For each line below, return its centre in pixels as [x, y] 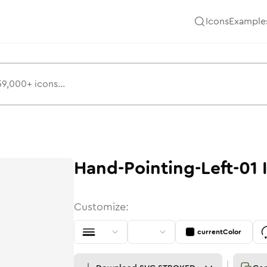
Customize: [101, 207]
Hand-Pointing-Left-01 [166, 168]
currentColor [219, 232]
